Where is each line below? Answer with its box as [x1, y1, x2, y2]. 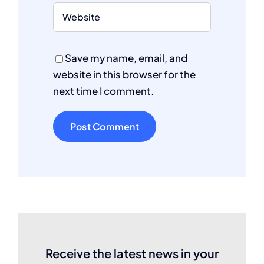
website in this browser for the [53, 67, 196, 81]
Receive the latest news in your [45, 245, 219, 260]
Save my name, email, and [65, 51, 187, 64]
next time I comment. [53, 84, 154, 97]
